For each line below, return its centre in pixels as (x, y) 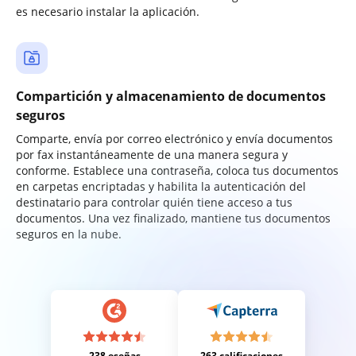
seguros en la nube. (69, 234)
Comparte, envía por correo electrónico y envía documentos (174, 139)
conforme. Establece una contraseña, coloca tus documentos (177, 170)
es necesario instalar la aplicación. (108, 12)
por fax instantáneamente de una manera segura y (152, 155)
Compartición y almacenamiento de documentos (171, 96)
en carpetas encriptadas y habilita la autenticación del (161, 186)
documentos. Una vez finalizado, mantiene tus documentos (173, 218)
